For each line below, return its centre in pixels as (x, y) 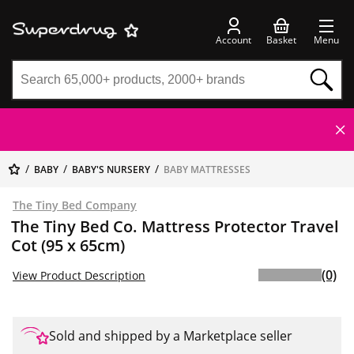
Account (233, 40)
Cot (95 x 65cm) (68, 245)
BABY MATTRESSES (207, 169)
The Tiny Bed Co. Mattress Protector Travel (175, 226)
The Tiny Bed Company (75, 205)
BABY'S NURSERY (111, 169)
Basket (281, 40)
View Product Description (79, 275)
